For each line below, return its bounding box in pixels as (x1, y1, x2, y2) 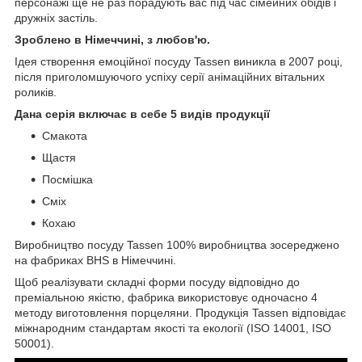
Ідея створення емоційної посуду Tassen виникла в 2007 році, (15, 55, 343, 69)
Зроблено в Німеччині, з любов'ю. (15, 33, 210, 47)
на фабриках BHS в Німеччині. (15, 254, 176, 267)
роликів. (15, 86, 57, 99)
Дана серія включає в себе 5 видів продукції (15, 107, 270, 121)
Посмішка (42, 173, 93, 187)
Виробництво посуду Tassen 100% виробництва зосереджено (15, 238, 339, 252)
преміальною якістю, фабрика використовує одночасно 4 (15, 291, 318, 305)
